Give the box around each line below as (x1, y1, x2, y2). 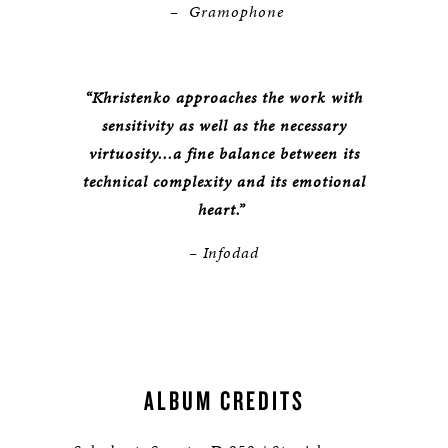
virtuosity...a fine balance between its (88, 142, 360, 166)
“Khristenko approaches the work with (85, 86, 363, 110)
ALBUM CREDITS (143, 383, 305, 418)
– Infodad (189, 241, 259, 265)
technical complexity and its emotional (82, 170, 366, 194)
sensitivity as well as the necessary (101, 114, 347, 138)
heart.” (198, 198, 250, 222)
